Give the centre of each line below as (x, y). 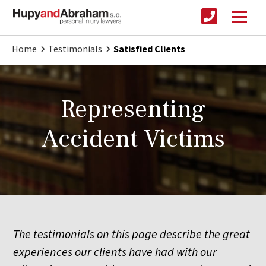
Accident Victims (133, 139)
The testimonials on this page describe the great (132, 234)
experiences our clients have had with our (115, 252)
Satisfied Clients (149, 49)
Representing (133, 110)
